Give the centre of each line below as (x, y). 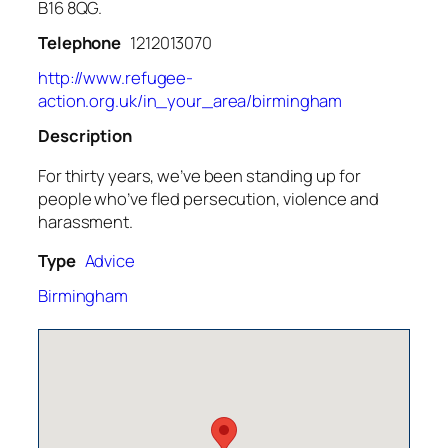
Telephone (80, 43)
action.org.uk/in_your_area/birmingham (190, 101)
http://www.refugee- (116, 78)
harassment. (85, 221)
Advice (109, 261)
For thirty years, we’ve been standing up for (199, 175)
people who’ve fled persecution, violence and (208, 198)
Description (85, 136)
